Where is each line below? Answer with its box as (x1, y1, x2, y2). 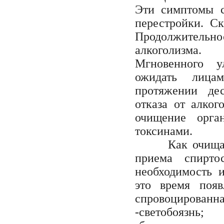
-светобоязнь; (135, 205, 204, 218)
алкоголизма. (135, 43, 201, 56)
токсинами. (135, 124, 192, 137)
